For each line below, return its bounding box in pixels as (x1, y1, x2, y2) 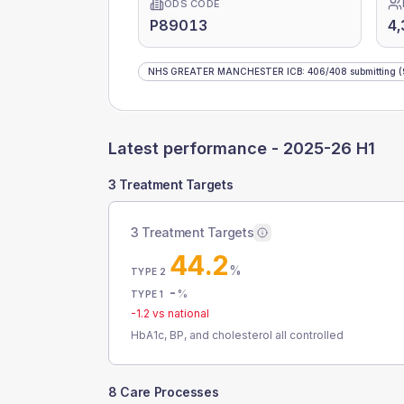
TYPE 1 (131, 289, 164, 299)
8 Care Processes (108, 384, 219, 399)
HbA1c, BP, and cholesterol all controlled (131, 328, 344, 342)
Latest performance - (108, 139, 283, 158)
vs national (150, 307, 209, 320)
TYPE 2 (131, 266, 167, 277)
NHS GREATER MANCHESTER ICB (148, 66, 302, 77)
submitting (347, 66, 396, 77)
